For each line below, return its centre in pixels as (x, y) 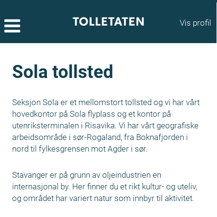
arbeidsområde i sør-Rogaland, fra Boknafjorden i (100, 137)
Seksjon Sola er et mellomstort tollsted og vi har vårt (106, 102)
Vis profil (195, 23)
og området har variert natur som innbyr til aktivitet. (104, 198)
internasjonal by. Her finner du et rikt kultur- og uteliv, (105, 186)
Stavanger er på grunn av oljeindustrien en (87, 175)
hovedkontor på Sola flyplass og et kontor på (92, 114)
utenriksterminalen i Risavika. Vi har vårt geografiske (105, 125)
